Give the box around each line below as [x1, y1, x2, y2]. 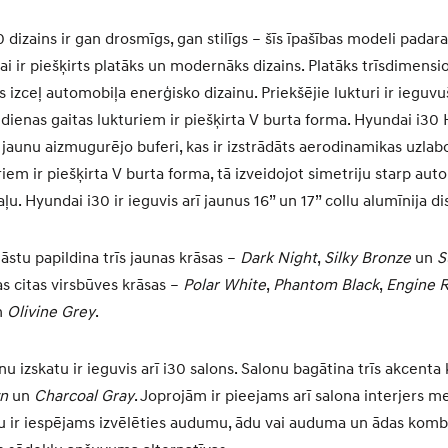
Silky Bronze [324, 248, 411, 269]
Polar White [183, 275, 266, 296]
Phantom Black [273, 275, 379, 296]
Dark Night [240, 248, 317, 269]
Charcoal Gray [34, 386, 134, 407]
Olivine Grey [7, 302, 95, 323]
